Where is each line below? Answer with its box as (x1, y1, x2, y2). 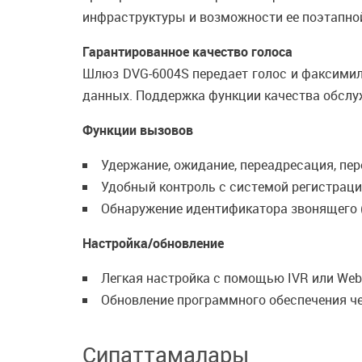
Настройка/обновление (82, 234, 224, 252)
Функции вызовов (82, 121, 193, 139)
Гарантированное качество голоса (82, 43, 293, 61)
